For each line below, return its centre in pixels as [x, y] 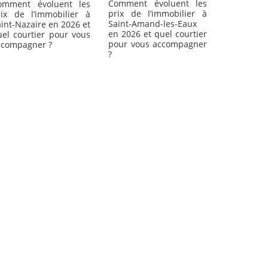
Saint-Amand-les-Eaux [153, 24]
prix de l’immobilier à [158, 14]
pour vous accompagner [158, 44]
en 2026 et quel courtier [158, 34]
